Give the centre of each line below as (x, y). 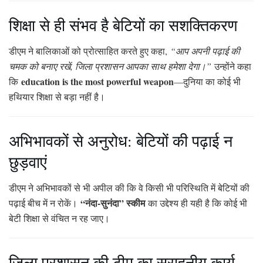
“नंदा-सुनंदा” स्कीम (113, 203)
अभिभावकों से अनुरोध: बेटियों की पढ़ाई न (121, 140)
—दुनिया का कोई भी (207, 82)
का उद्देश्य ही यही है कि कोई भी (196, 203)
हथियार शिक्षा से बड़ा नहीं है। (57, 97)
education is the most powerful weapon (97, 82)
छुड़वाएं (28, 161)
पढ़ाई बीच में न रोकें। (45, 203)
